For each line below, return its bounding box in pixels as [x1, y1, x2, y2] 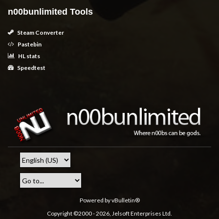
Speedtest [16, 64, 46, 71]
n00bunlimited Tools [8, 7, 93, 17]
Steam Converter [16, 29, 65, 36]
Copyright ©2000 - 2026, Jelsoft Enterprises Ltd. [47, 210, 172, 218]
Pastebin [17, 41, 42, 48]
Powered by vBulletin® [79, 197, 140, 204]
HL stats [17, 52, 41, 60]
